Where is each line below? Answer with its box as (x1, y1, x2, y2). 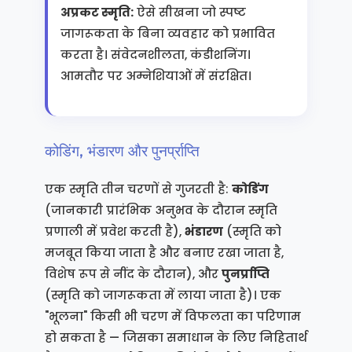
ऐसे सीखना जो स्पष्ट (133, 4, 246, 20)
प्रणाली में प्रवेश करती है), (44, 223, 185, 240)
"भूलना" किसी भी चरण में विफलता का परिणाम (44, 308, 301, 324)
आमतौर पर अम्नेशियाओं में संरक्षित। (60, 68, 251, 84)
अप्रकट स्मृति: (60, 4, 134, 20)
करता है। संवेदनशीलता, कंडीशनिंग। (60, 46, 251, 63)
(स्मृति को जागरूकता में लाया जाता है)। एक (44, 287, 281, 303)
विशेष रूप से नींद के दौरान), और (44, 266, 222, 282)
